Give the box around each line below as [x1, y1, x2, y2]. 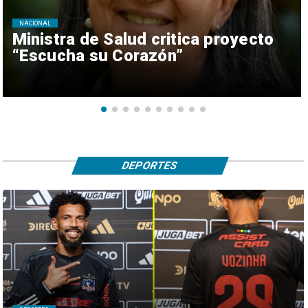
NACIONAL [19, 19, 52, 27]
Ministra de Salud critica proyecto [12, 29, 274, 49]
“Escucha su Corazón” [12, 45, 184, 65]
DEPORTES [120, 159, 181, 172]
